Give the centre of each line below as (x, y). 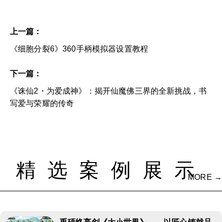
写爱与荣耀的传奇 (42, 103)
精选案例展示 (111, 170)
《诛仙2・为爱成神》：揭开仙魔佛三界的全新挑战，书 (109, 91)
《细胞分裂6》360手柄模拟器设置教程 (79, 49)
